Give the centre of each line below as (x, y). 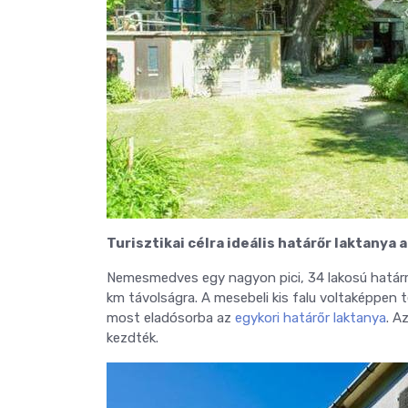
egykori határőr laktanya (311, 317)
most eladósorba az (171, 317)
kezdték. (133, 337)
